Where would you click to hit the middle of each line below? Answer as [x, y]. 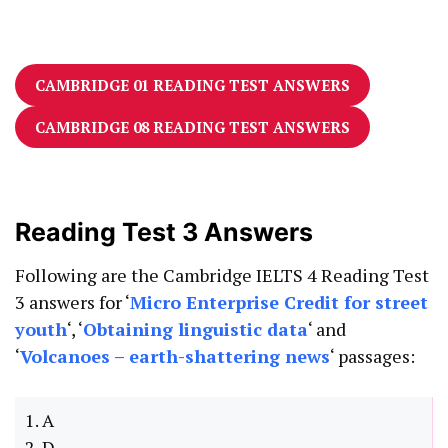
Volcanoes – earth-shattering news [175, 356]
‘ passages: [372, 356]
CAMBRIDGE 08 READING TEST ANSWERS [192, 127]
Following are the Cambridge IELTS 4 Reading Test [222, 275]
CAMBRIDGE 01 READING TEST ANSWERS [192, 85]
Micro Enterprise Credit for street [279, 302]
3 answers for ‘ [72, 302]
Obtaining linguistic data [195, 329]
